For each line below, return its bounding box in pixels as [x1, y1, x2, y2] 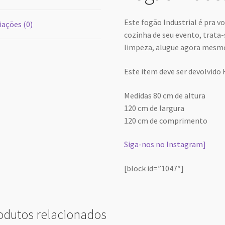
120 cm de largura [124, 102, 185, 113]
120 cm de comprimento [124, 115, 208, 126]
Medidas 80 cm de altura [124, 90, 206, 100]
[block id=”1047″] [124, 163, 184, 173]
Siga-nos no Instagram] [124, 139, 206, 150]
